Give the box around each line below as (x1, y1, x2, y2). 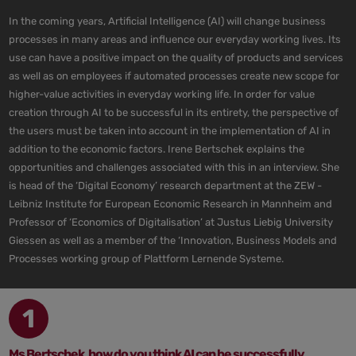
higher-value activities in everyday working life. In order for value (9, 87, 315, 100)
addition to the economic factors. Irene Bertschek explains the (9, 142, 305, 155)
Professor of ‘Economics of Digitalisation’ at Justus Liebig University (9, 215, 334, 228)
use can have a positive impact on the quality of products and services (9, 51, 344, 64)
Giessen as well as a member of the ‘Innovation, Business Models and (9, 234, 338, 246)
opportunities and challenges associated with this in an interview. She (9, 161, 340, 173)
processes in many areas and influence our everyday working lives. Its (9, 33, 342, 45)
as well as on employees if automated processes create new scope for (9, 69, 340, 82)
